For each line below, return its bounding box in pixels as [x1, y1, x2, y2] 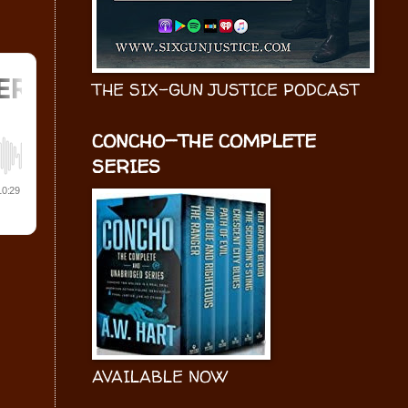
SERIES [92, 154, 160, 178]
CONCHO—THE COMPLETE [92, 128, 316, 153]
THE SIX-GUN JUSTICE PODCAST [92, 78, 360, 101]
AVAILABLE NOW [92, 365, 228, 388]
